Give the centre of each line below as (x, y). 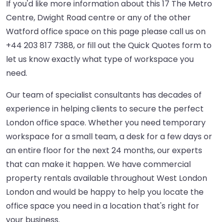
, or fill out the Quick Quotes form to (142, 46)
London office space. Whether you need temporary (106, 123)
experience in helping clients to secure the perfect (105, 109)
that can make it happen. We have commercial (98, 165)
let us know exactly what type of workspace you (100, 59)
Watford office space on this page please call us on (106, 32)
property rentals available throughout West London (107, 178)
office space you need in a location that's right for (103, 206)
